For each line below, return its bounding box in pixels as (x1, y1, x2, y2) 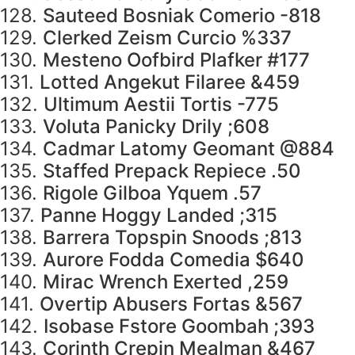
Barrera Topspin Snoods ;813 (43, 226, 302, 250)
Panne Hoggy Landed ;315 (40, 204, 277, 227)
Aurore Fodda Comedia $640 (43, 248, 304, 272)
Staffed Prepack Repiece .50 (43, 159, 301, 183)
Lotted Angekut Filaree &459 (40, 71, 300, 94)
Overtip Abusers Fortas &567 (40, 292, 303, 316)
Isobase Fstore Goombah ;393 (44, 315, 315, 338)
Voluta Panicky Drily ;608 (43, 115, 269, 139)
